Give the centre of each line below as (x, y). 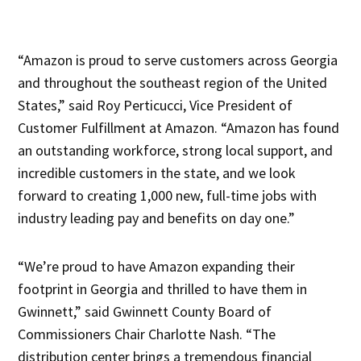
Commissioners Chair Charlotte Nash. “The (147, 334)
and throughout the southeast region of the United (173, 82)
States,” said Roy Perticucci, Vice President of (156, 105)
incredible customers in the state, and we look (157, 172)
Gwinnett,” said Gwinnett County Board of (145, 311)
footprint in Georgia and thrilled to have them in (163, 288)
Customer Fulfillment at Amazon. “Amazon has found (179, 127)
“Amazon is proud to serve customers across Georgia (178, 60)
